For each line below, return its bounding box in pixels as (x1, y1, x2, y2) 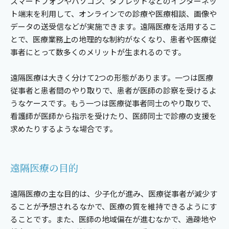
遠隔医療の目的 (10, 160, 78, 174)
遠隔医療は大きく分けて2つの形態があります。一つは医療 (10, 72, 213, 83)
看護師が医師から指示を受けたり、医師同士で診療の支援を (10, 110, 217, 121)
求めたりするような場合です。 (10, 123, 117, 134)
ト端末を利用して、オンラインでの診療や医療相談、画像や (10, 8, 217, 19)
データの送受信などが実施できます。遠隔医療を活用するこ (10, 20, 217, 32)
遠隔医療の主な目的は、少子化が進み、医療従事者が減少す (10, 188, 217, 199)
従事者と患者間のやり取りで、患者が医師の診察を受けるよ (10, 84, 217, 96)
